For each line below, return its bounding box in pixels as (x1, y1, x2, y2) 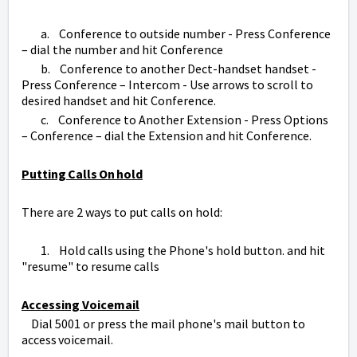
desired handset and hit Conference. (22, 92, 218, 109)
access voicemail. (22, 331, 119, 348)
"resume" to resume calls (22, 258, 167, 275)
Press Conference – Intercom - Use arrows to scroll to (22, 76, 313, 93)
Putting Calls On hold (22, 166, 143, 182)
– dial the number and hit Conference (22, 41, 226, 58)
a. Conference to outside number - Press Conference (22, 25, 331, 42)
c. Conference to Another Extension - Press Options (22, 112, 328, 128)
